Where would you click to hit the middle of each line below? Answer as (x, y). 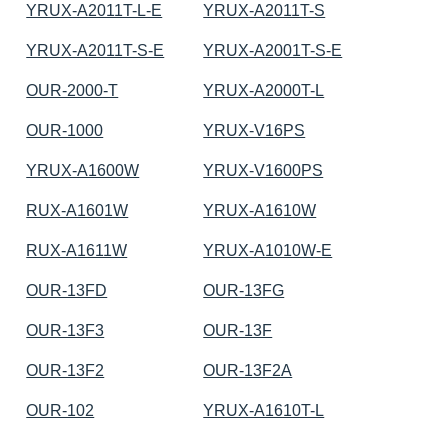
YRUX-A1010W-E (268, 250)
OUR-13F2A (248, 370)
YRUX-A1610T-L (264, 410)
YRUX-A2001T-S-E (273, 50)
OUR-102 (60, 410)
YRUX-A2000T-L (264, 90)
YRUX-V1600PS (263, 170)
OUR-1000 (65, 130)
